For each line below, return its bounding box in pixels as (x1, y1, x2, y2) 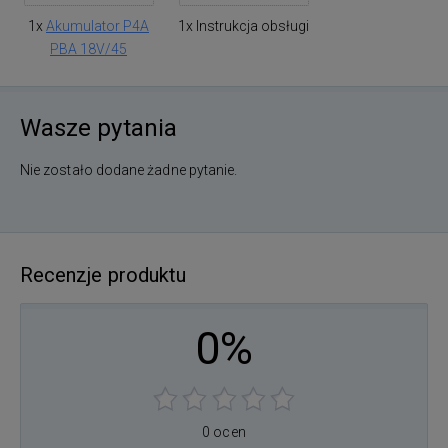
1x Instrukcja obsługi (178, 17, 309, 34)
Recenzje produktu (20, 262, 187, 287)
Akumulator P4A (46, 17, 149, 34)
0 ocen (202, 423, 246, 440)
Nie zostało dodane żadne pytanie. (20, 161, 238, 178)
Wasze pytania (20, 113, 177, 142)
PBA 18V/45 (50, 40, 127, 57)
